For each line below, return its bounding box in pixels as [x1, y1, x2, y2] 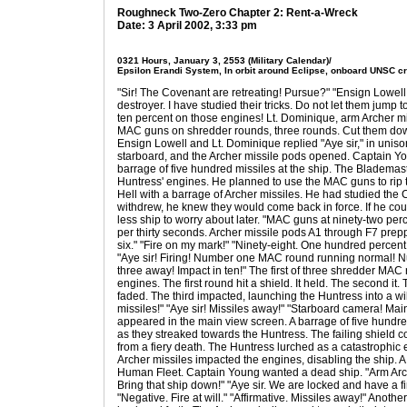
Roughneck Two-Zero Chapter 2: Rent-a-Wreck [117, 6, 358, 19]
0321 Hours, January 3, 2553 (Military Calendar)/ [117, 55, 332, 65]
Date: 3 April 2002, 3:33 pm [117, 19, 257, 32]
